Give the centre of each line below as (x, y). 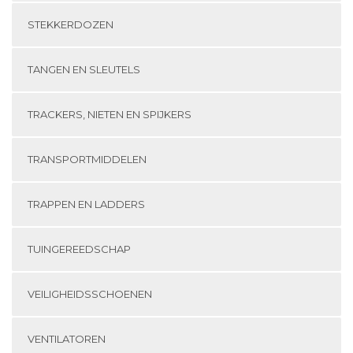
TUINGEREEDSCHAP (79, 249)
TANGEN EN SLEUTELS (84, 70)
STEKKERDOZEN (71, 25)
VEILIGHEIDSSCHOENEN (90, 294)
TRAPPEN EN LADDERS (86, 204)
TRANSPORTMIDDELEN (87, 160)
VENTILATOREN (67, 339)
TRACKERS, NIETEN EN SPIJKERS (110, 115)
